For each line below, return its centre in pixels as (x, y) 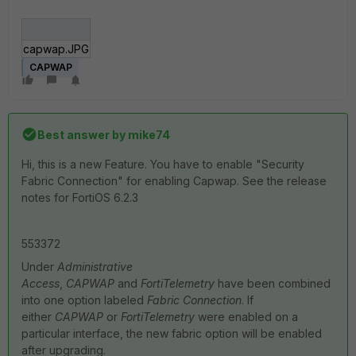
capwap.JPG (56, 48)
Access (41, 283)
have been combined (273, 283)
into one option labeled (84, 300)
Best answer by (81, 134)
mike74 (148, 134)
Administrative (95, 266)
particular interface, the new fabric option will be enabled (172, 333)
